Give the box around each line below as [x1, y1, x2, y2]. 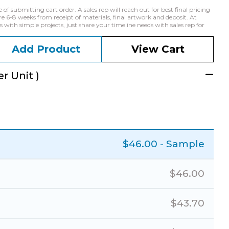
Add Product [11, 43, 80, 55]
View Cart [131, 43, 185, 55]
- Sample [160, 138, 204, 150]
